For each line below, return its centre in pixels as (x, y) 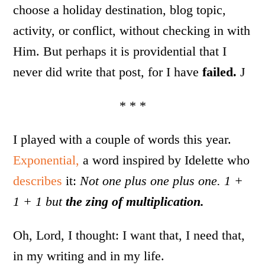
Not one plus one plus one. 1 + (162, 181)
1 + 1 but (38, 202)
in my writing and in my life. (89, 256)
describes (38, 181)
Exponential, (46, 160)
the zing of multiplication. (135, 202)
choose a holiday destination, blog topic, (120, 10)
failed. (222, 72)
